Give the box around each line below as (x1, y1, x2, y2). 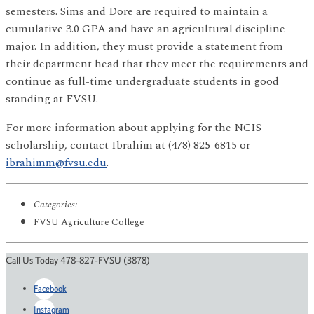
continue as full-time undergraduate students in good (6, 72, 279, 90)
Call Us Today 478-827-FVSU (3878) (6, 254, 150, 266)
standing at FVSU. (6, 90, 98, 107)
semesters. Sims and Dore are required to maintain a (6, 2, 268, 20)
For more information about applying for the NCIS (6, 118, 261, 136)
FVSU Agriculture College (34, 214, 144, 229)
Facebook (34, 282, 67, 294)
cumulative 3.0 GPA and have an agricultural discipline (6, 20, 285, 37)
